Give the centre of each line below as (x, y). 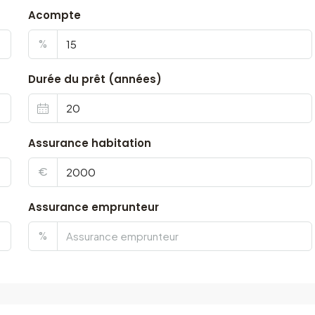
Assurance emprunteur (93, 207)
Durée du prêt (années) (95, 79)
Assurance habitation (89, 143)
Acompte (54, 15)
